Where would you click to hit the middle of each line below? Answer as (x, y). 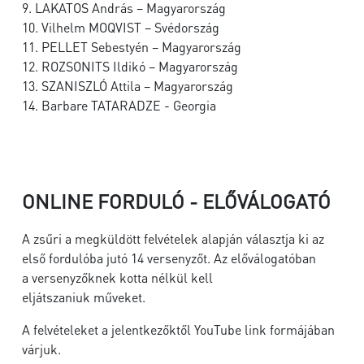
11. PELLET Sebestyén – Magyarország (132, 47)
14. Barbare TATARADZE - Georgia (119, 105)
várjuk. (41, 349)
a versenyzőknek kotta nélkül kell (117, 277)
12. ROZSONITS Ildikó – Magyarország (133, 66)
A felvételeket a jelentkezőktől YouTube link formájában (178, 329)
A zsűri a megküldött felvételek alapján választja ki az (173, 238)
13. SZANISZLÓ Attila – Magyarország (131, 86)
